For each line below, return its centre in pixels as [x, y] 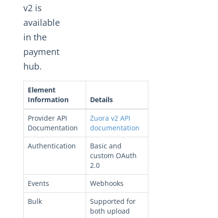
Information [48, 100]
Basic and [106, 146]
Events [38, 183]
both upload [110, 211]
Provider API [47, 118]
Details [101, 100]
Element [42, 90]
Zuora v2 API [110, 118]
